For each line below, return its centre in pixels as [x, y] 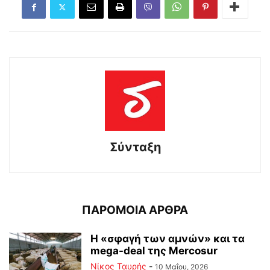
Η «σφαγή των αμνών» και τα [168, 239]
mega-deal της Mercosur [154, 251]
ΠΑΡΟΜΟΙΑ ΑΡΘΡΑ [135, 210]
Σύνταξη [135, 147]
